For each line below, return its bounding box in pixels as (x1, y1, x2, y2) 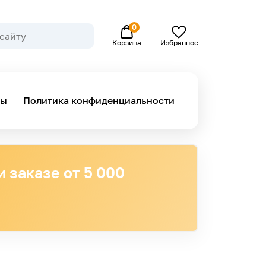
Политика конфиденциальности (23, 94, 175, 107)
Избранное (160, 38, 198, 47)
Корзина (112, 38, 142, 47)
